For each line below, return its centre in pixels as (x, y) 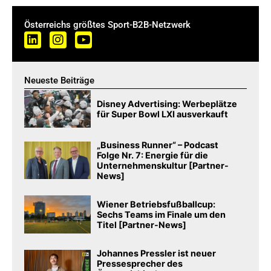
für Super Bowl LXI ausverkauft (163, 114)
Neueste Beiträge (59, 80)
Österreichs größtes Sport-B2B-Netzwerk (107, 24)
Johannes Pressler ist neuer (157, 253)
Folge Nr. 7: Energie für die (153, 155)
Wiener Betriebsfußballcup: (156, 204)
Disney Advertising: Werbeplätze (167, 103)
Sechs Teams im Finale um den (162, 215)
